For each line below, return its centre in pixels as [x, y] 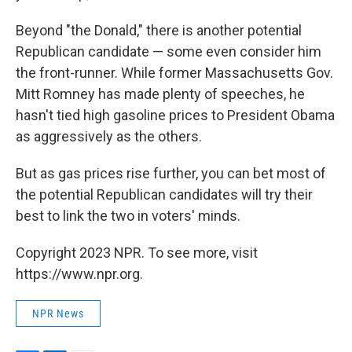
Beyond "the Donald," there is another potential [159, 30]
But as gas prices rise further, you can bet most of [171, 173]
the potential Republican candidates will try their [164, 194]
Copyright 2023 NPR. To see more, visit [137, 253]
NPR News [58, 313]
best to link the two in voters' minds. [128, 216]
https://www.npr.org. [79, 274]
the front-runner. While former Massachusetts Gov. [174, 73]
